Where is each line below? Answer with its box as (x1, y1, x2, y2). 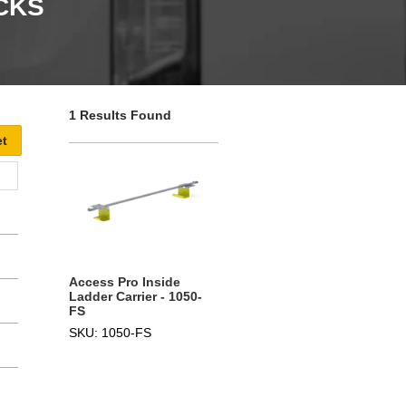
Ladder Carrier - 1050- (69, 288, 202, 304)
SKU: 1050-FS (69, 324, 151, 340)
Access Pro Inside (69, 274, 180, 289)
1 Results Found (69, 107, 171, 122)
